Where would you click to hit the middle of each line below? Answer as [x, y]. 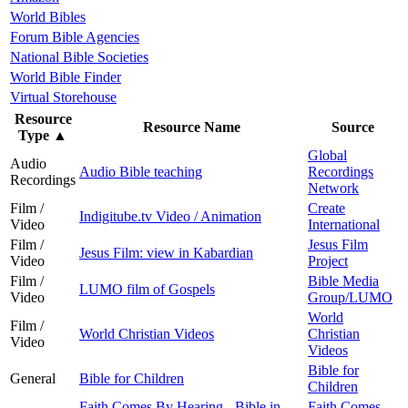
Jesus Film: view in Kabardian [166, 252]
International [344, 224]
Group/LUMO [350, 297]
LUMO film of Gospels [147, 289]
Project [328, 260]
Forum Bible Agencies [75, 36]
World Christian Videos [147, 333]
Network [333, 188]
